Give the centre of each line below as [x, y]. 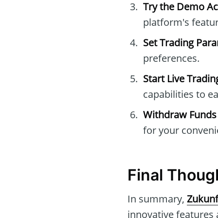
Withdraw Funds [180, 115]
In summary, [157, 199]
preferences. [171, 58]
